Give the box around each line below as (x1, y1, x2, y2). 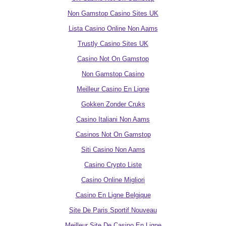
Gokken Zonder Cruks (81, 100, 145, 108)
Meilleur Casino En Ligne (77, 85, 149, 93)
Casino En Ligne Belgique (75, 191, 151, 199)
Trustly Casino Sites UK (78, 40, 148, 47)
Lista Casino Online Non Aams (68, 25, 158, 32)
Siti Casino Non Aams (81, 146, 145, 153)
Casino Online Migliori (81, 176, 145, 184)
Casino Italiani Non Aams (76, 116, 150, 123)
